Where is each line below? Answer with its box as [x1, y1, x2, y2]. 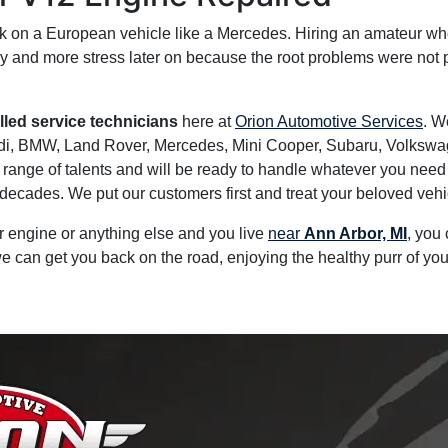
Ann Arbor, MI [304, 225, 407, 242]
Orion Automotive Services [235, 113, 423, 130]
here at [178, 113, 235, 130]
